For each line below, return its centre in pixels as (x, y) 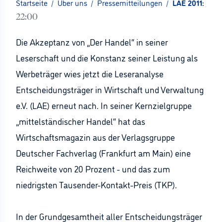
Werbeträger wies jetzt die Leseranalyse (90, 73)
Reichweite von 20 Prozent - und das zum (93, 168)
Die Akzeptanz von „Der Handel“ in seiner (92, 42)
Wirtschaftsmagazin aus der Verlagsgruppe (95, 137)
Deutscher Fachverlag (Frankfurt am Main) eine (103, 153)
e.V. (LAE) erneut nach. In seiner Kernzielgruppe (104, 105)
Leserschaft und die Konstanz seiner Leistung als (107, 57)
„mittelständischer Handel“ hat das (81, 121)
